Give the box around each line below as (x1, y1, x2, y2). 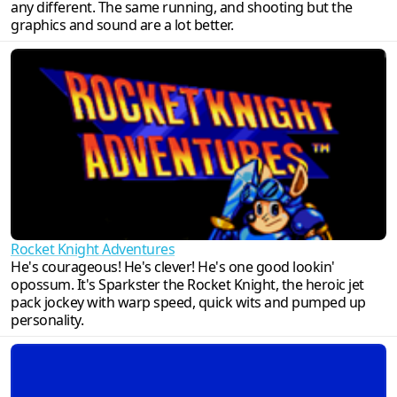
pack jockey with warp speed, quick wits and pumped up (11, 292, 366, 312)
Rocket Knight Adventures (11, 238, 175, 259)
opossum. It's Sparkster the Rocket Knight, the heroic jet (11, 274, 364, 294)
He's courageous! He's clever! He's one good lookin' (11, 256, 335, 276)
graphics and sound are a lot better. (11, 14, 233, 35)
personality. (11, 309, 83, 330)
